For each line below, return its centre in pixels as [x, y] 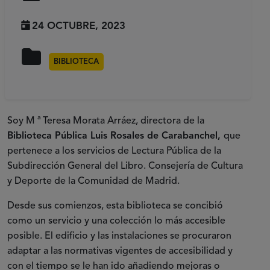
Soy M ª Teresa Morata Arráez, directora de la [106, 121]
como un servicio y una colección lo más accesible [116, 221]
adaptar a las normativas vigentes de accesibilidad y [120, 252]
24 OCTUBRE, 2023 [79, 27]
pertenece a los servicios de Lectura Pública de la [114, 152]
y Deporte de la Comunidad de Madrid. [93, 182]
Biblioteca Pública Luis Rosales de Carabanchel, [115, 137]
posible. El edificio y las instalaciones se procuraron [119, 237]
